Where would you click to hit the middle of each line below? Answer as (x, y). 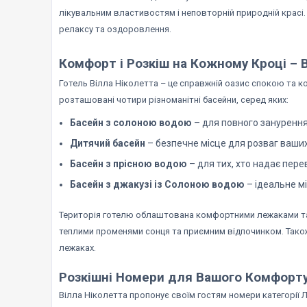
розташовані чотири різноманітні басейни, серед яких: (174, 99)
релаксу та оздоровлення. (115, 29)
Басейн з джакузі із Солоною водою (157, 184)
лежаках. (77, 247)
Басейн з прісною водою (128, 163)
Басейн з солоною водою (131, 122)
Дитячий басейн (108, 143)
